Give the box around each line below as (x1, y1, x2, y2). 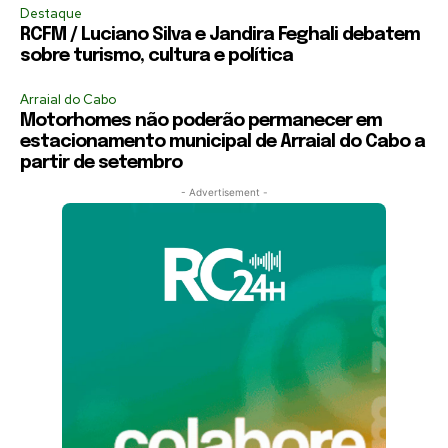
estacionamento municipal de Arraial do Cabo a (20, 133, 425, 152)
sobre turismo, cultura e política (20, 47, 293, 66)
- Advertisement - (180, 186, 268, 199)
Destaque (20, 5, 82, 23)
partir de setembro (20, 154, 182, 173)
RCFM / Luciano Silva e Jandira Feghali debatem (20, 26, 420, 45)
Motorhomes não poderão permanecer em (20, 112, 382, 131)
